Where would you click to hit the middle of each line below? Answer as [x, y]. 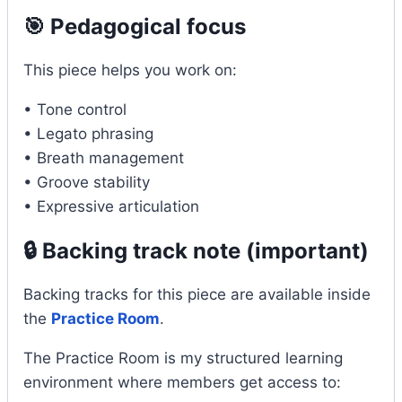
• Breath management [104, 157]
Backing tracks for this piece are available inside [197, 294]
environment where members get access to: [182, 382]
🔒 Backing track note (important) [196, 250]
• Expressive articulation [111, 206]
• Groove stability [87, 182]
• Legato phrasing [88, 133]
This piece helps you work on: [130, 70]
